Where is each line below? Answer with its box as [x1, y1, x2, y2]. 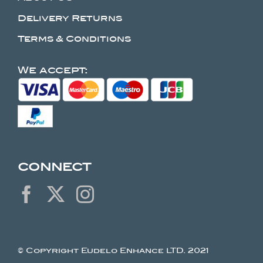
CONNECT [17, 160, 91, 174]
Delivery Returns [17, 12, 122, 23]
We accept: [17, 63, 88, 76]
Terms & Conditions [17, 33, 131, 44]
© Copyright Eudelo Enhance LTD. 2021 [17, 245, 209, 255]
